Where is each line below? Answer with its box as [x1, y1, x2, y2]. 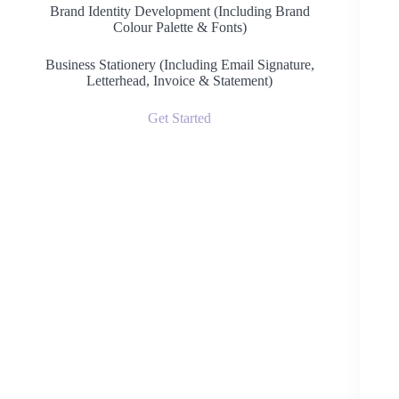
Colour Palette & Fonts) [112, 20, 247, 35]
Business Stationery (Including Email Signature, [45, 57, 314, 72]
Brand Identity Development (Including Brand [49, 4, 310, 19]
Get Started [148, 110, 212, 126]
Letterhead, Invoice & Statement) [86, 73, 273, 88]
